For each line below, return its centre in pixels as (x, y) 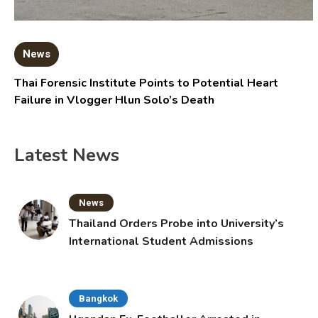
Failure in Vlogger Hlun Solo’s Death (115, 100)
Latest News (67, 156)
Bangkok (99, 299)
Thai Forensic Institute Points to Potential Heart (147, 83)
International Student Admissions (161, 242)
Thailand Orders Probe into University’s (177, 224)
